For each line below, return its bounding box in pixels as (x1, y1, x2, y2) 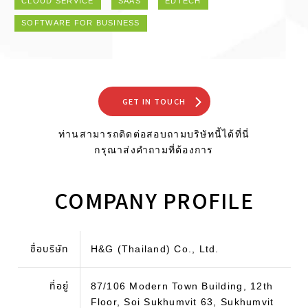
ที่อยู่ (49, 279, 69, 294)
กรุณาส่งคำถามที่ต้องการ (94, 142, 214, 157)
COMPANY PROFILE (54, 185, 254, 216)
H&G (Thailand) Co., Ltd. (90, 242, 219, 257)
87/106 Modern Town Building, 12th (90, 279, 274, 294)
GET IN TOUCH (122, 96, 186, 107)
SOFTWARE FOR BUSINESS (21, 17, 140, 30)
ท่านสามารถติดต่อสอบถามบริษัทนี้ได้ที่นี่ (58, 126, 250, 141)
